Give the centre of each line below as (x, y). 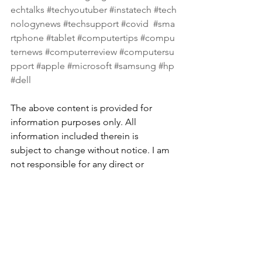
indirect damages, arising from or (81, 178)
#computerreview (81, 52)
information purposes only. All (75, 122)
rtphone (27, 38)
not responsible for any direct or (78, 164)
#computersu (147, 52)
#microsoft (89, 66)
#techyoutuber (77, 10)
